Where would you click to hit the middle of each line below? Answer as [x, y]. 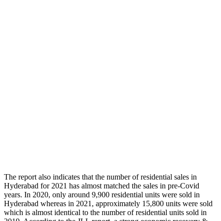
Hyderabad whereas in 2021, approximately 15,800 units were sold [108, 203]
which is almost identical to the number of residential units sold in [105, 212]
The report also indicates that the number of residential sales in [100, 177]
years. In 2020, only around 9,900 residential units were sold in [102, 194]
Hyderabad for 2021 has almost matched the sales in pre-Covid [102, 185]
